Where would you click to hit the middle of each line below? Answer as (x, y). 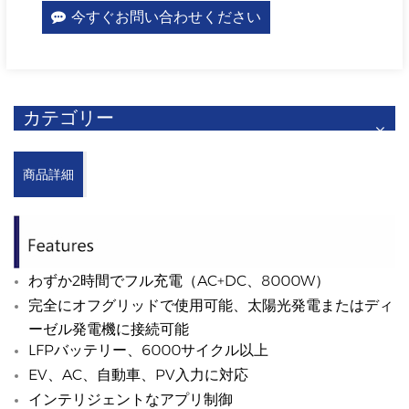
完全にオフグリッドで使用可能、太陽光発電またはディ (211, 306)
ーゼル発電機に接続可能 (109, 328)
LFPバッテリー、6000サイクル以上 (148, 351)
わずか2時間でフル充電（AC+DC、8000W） (179, 281)
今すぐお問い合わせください (166, 17)
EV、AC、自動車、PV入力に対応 (138, 375)
